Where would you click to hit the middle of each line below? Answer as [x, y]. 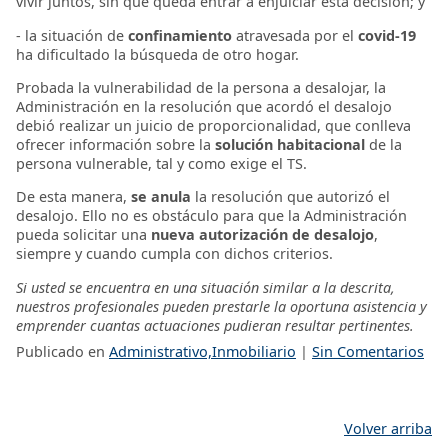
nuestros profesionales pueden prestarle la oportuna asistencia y [221, 306]
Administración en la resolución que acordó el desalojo [204, 107]
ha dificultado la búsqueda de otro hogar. [157, 54]
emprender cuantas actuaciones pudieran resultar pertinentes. [215, 325]
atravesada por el [295, 35]
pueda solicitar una [83, 235]
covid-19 [387, 35]
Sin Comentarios [368, 351]
